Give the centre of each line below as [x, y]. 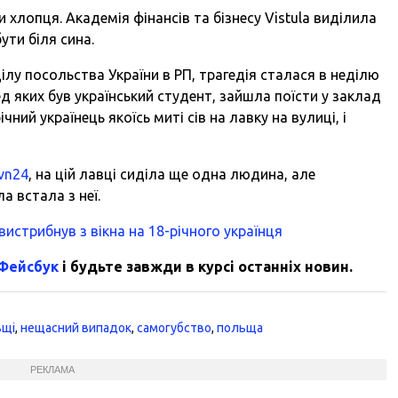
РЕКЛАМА [52, 369]
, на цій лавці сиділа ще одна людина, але [172, 174]
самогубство [175, 327]
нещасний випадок [76, 327]
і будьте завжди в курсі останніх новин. [206, 266]
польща [240, 327]
